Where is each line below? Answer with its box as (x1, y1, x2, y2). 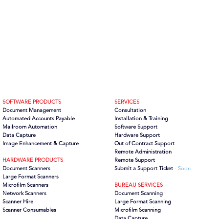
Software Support (114, 123, 157, 130)
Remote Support (114, 156, 155, 163)
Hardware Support (114, 131, 160, 138)
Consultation (114, 107, 146, 113)
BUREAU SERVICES (114, 181, 163, 188)
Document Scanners (2, 165, 50, 172)
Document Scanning (114, 190, 163, 197)
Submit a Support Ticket (114, 165, 173, 172)
